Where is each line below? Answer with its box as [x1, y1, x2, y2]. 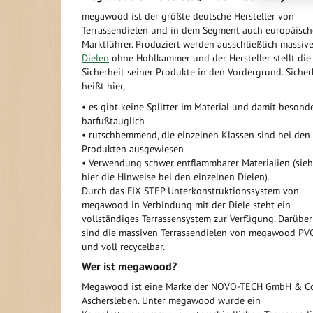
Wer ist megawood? [82, 259, 177, 273]
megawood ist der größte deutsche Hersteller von [82, 10, 294, 22]
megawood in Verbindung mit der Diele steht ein [82, 198, 291, 211]
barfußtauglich [82, 115, 145, 127]
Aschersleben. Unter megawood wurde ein [82, 294, 261, 307]
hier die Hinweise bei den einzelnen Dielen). [82, 170, 270, 183]
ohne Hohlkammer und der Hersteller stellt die [109, 52, 311, 64]
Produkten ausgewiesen [82, 143, 184, 155]
